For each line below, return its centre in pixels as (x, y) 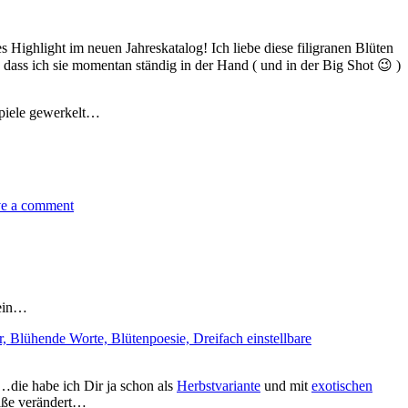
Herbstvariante (219, 385)
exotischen (342, 385)
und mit (286, 385)
